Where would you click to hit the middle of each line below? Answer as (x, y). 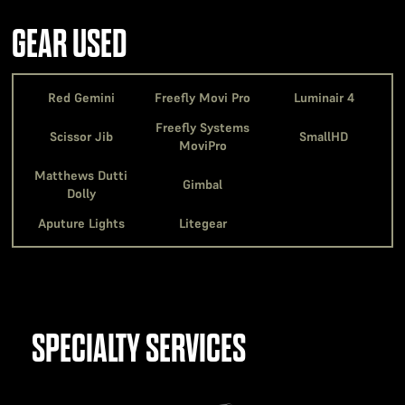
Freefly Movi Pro (202, 97)
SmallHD (324, 136)
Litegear (202, 223)
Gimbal (202, 184)
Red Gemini (81, 97)
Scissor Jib (81, 136)
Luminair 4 (324, 97)
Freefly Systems (202, 127)
